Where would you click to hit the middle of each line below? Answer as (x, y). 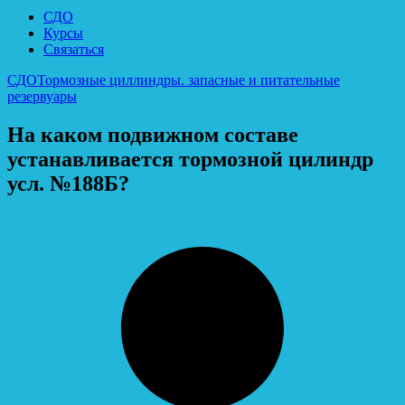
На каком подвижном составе (153, 134)
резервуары (42, 96)
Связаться (74, 49)
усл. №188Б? (68, 183)
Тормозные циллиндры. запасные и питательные (188, 80)
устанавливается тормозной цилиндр (190, 159)
